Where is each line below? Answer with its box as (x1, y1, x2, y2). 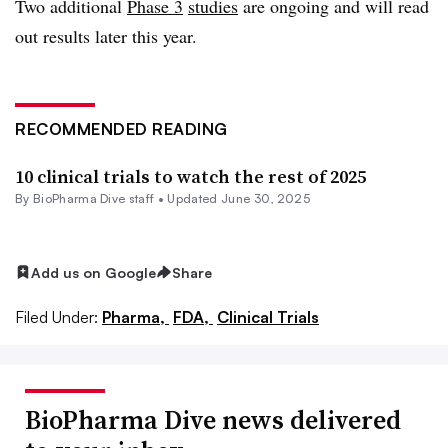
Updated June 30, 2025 (167, 190, 311, 206)
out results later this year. (15, 23, 203, 48)
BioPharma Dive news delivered (25, 402, 401, 439)
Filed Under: (15, 307, 98, 328)
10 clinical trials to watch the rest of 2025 (15, 163, 366, 189)
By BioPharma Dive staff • (15, 190, 165, 206)
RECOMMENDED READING (15, 118, 228, 139)
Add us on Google (31, 263, 156, 281)
